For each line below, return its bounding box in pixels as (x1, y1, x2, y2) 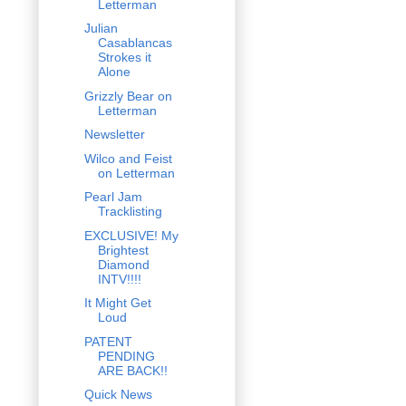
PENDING (97, 348, 155, 363)
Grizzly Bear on (83, 88, 172, 103)
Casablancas (97, 35, 172, 51)
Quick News (83, 387, 152, 402)
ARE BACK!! (97, 362, 168, 378)
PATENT (83, 333, 132, 349)
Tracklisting (97, 204, 162, 219)
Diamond (97, 256, 150, 272)
